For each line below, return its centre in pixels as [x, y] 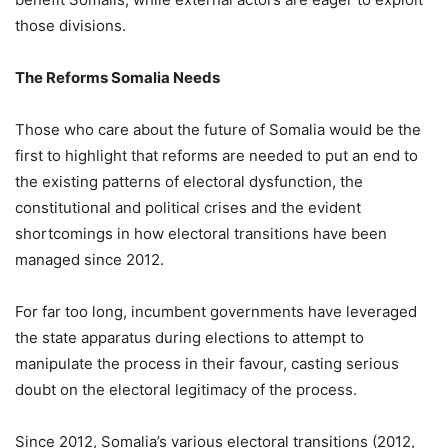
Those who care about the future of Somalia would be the [218, 129]
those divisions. [70, 25]
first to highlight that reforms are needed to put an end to [216, 155]
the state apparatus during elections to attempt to [189, 337]
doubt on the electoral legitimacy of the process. [186, 389]
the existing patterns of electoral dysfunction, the [189, 181]
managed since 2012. [89, 259]
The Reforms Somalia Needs [117, 77]
